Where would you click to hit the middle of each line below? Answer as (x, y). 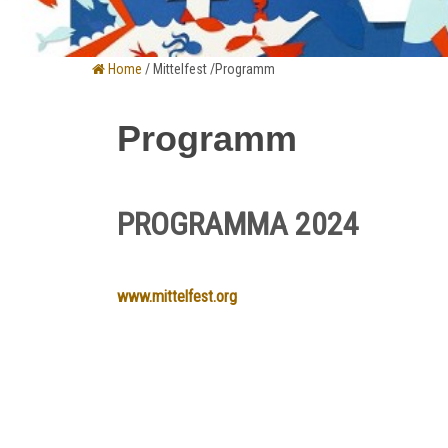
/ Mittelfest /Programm (208, 68)
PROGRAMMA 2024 (238, 223)
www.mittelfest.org (177, 296)
